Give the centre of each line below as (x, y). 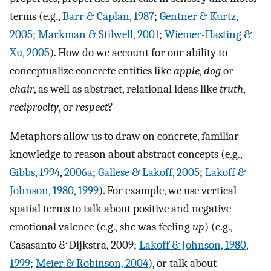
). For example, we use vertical (168, 191)
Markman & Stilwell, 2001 (99, 34)
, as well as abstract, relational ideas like (127, 89)
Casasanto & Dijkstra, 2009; (74, 245)
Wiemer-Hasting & (208, 34)
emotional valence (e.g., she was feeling (101, 227)
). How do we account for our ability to (139, 52)
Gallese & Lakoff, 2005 (149, 173)
